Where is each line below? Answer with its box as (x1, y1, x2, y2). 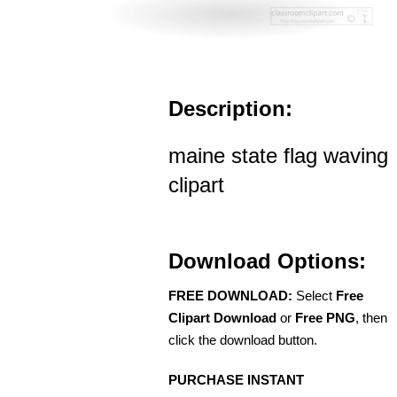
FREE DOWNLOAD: (168, 287, 292, 303)
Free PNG (295, 309, 355, 325)
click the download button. (168, 331, 317, 347)
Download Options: (168, 248, 366, 273)
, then (355, 309, 387, 325)
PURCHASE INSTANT (168, 371, 304, 387)
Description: (168, 96, 292, 121)
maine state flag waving (168, 143, 388, 167)
